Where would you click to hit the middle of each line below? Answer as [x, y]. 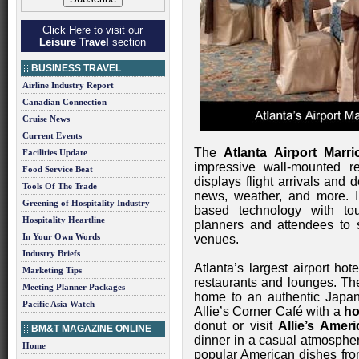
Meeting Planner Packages [74, 287]
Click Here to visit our [93, 30]
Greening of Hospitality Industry [86, 203]
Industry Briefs [51, 253]
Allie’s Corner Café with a [269, 311]
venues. [216, 239]
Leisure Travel [75, 42]
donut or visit [236, 326]
